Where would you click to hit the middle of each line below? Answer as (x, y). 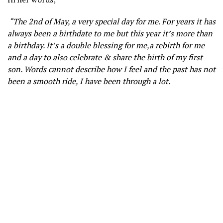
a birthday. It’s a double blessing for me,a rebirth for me (106, 45)
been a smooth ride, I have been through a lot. (89, 81)
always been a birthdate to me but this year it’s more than (110, 33)
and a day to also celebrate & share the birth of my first (105, 57)
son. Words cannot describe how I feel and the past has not (111, 69)
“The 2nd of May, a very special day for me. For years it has (111, 21)
